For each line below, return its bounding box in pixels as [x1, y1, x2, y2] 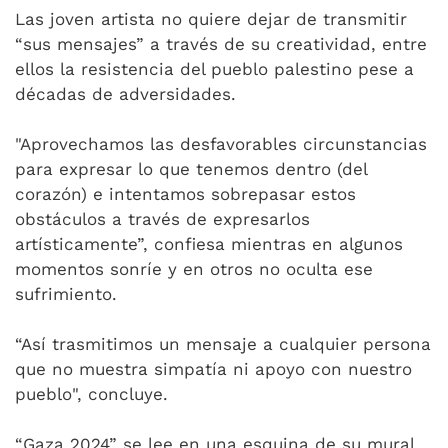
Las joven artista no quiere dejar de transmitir [15, 9, 407, 29]
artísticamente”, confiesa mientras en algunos [15, 234, 403, 254]
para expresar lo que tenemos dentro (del [15, 159, 367, 179]
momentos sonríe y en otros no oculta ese [15, 259, 373, 279]
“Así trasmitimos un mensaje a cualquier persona [15, 334, 431, 354]
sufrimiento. [15, 284, 117, 304]
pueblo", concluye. [15, 384, 168, 404]
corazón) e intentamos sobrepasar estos [15, 184, 356, 204]
